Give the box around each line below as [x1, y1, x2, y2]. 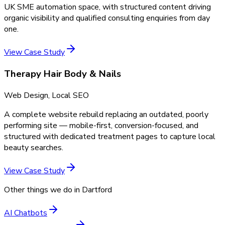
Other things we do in [4, 184, 82, 195]
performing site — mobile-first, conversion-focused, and [4, 120, 198, 131]
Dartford [82, 184, 112, 195]
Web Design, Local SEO [4, 89, 89, 101]
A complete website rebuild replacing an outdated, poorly [4, 108, 208, 120]
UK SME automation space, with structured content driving [4, 2, 211, 13]
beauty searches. [4, 142, 63, 153]
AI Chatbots [4, 207, 47, 218]
